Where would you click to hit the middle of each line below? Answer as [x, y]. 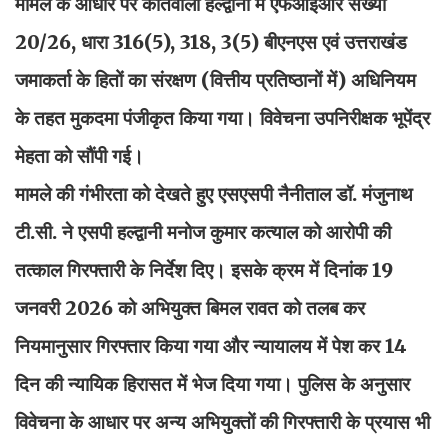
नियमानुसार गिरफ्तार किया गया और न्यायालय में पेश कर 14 [211, 345]
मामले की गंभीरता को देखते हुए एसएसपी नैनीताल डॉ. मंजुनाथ [214, 193]
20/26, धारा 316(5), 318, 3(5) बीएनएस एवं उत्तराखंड [211, 41]
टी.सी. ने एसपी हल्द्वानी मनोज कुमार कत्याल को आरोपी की [203, 231]
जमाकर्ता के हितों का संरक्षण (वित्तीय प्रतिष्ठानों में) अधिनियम [215, 79]
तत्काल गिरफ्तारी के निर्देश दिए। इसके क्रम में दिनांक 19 [204, 269]
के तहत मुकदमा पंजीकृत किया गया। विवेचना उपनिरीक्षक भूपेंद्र [222, 117]
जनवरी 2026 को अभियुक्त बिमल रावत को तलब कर [190, 307]
